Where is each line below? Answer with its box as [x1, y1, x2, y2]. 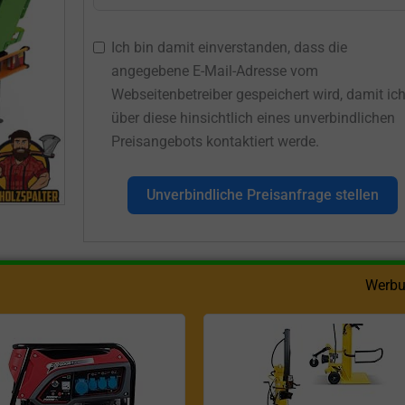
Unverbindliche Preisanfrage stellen [146, 186, 379, 204]
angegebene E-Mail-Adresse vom [110, 62, 318, 80]
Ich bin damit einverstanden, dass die [110, 39, 347, 57]
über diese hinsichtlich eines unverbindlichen [110, 109, 395, 127]
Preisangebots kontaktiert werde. [110, 133, 319, 151]
